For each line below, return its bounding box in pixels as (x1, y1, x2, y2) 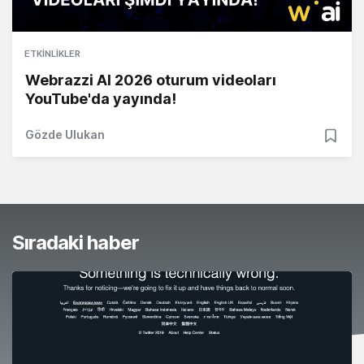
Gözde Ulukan (25, 128, 105, 142)
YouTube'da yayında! (25, 90, 176, 108)
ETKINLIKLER (24, 48, 80, 60)
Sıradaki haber (12, 231, 139, 255)
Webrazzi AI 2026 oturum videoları (25, 71, 276, 89)
